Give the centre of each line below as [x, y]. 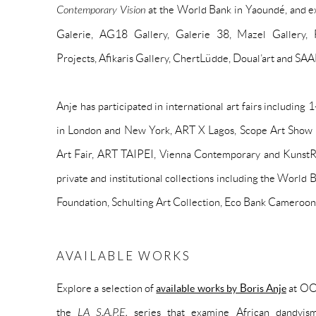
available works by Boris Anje [221, 287]
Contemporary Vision [101, 9]
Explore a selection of [107, 287]
